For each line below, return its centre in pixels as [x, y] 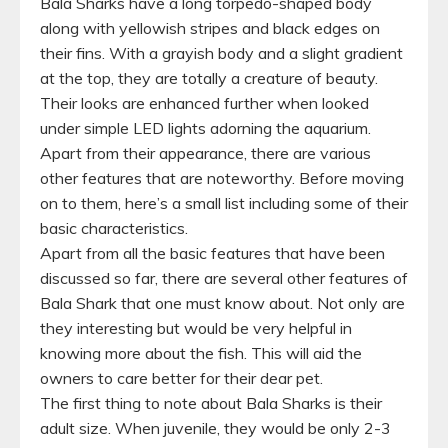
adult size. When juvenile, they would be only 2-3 [215, 427]
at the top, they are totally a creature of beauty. [209, 77]
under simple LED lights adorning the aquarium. [205, 127]
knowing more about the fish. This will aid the [201, 352]
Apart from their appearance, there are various [205, 152]
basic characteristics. [116, 227]
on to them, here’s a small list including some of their [224, 202]
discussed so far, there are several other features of [224, 277]
